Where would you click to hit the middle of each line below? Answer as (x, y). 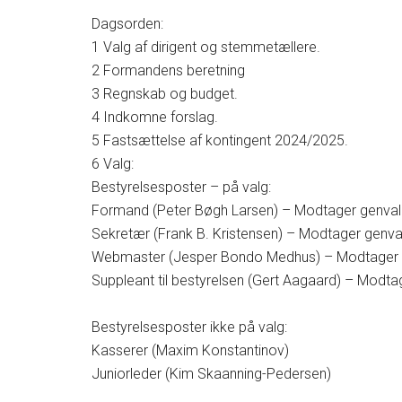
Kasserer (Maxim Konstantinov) (190, 350)
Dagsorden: (127, 24)
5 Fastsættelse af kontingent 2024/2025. (220, 140)
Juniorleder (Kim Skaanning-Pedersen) (211, 374)
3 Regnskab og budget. (165, 94)
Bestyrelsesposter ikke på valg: (189, 327)
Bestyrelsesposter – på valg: (181, 187)
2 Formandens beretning (168, 70)
